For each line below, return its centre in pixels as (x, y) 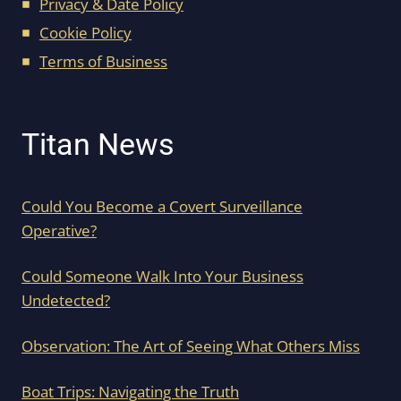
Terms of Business (103, 62)
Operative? (59, 231)
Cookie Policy (85, 33)
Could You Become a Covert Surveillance (162, 207)
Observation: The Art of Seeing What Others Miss (191, 346)
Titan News (98, 145)
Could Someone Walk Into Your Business (162, 277)
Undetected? (66, 301)
